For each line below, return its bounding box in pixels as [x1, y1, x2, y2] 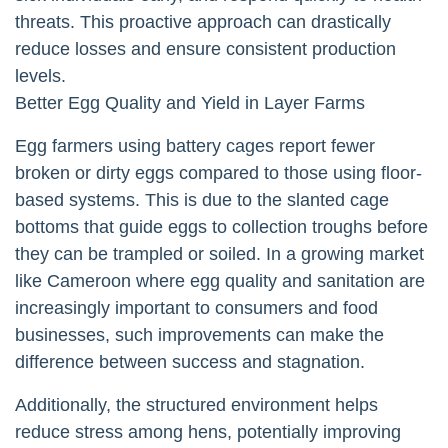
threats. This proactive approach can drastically [15, 11, 391, 32]
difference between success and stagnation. [15, 351, 365, 372]
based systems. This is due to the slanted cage [15, 189, 389, 210]
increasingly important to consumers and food [15, 297, 378, 318]
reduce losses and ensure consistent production [15, 38, 396, 59]
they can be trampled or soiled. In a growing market [15, 243, 424, 264]
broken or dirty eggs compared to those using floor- [15, 162, 422, 183]
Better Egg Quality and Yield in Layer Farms [15, 92, 365, 113]
